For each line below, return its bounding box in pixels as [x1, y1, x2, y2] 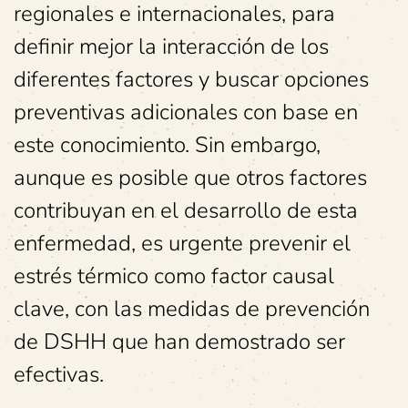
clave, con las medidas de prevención [14, 294, 370, 323]
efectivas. [14, 360, 104, 389]
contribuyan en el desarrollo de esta [14, 196, 358, 225]
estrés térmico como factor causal [14, 261, 334, 291]
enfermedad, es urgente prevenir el [14, 229, 351, 258]
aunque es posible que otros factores [14, 163, 367, 192]
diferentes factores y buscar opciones [14, 65, 369, 94]
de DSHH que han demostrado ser [14, 327, 345, 356]
